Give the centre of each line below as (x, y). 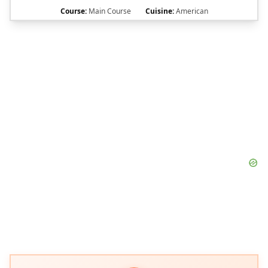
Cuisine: (159, 11)
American (191, 11)
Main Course (109, 11)
